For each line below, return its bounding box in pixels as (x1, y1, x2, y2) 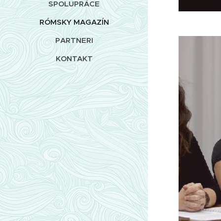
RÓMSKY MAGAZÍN (39, 17, 109, 27)
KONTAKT (55, 53, 93, 63)
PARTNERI (55, 35, 93, 45)
